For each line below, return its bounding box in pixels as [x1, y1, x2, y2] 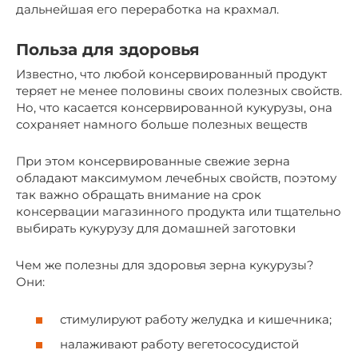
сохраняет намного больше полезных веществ [16, 117, 308, 133]
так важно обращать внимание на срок [16, 187, 261, 203]
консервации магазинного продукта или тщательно [16, 204, 341, 220]
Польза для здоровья [16, 39, 200, 59]
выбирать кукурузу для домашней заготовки [16, 221, 296, 237]
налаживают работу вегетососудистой [60, 336, 299, 352]
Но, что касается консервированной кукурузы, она [16, 100, 332, 116]
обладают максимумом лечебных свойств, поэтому [16, 170, 336, 186]
